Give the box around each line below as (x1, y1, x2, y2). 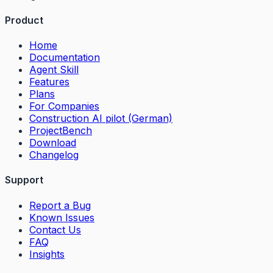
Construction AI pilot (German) (29, 112, 172, 125)
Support (5, 174, 43, 186)
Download (29, 136, 76, 149)
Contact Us (29, 223, 81, 236)
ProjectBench (29, 124, 92, 137)
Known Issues (29, 211, 94, 224)
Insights (29, 247, 65, 260)
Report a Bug (29, 199, 91, 211)
